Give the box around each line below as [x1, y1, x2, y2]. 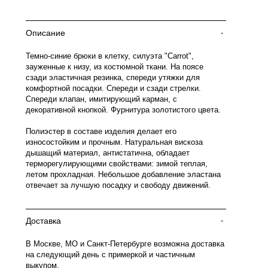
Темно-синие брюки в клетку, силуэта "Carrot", [26, 51, 194, 60]
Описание [26, 28, 65, 38]
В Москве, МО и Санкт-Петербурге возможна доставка [26, 239, 224, 248]
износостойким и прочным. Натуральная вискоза [26, 138, 203, 147]
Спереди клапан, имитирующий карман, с [26, 95, 177, 103]
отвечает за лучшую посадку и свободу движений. [26, 181, 211, 190]
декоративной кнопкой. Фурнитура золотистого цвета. [26, 105, 221, 114]
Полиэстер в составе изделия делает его [26, 127, 176, 136]
